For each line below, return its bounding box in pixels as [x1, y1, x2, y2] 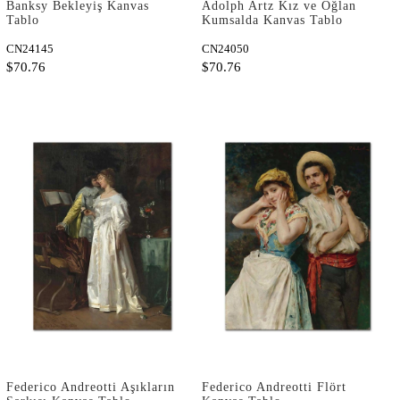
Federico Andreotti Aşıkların [6, 379, 175, 394]
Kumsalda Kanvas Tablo [202, 13, 343, 28]
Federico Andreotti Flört [202, 379, 346, 394]
